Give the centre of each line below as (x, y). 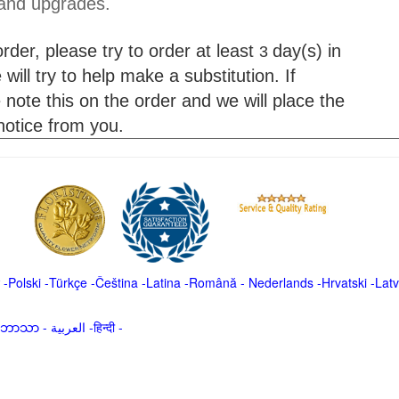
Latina (163, 282)
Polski (24, 282)
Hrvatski (344, 282)
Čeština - (120, 282)
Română (214, 282)
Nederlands (281, 282)
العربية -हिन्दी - (104, 327)
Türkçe (68, 282)
